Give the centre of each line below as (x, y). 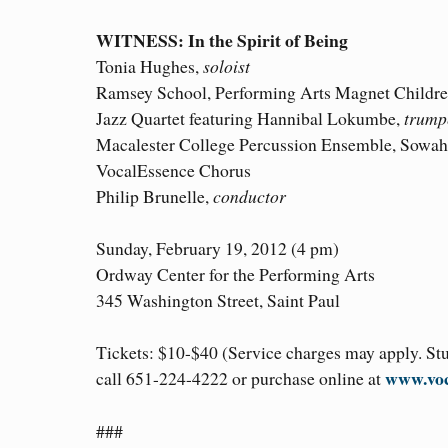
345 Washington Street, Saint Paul (218, 300)
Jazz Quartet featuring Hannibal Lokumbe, (250, 118)
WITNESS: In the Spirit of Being (222, 40)
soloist (226, 66)
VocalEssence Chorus (173, 170)
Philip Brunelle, (154, 196)
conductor (249, 196)
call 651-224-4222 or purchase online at (240, 378)
